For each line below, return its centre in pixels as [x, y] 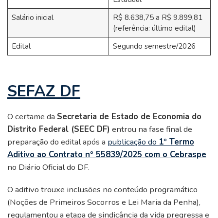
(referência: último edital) [154, 28]
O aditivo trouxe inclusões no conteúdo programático [102, 190]
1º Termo [176, 142]
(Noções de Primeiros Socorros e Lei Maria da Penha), [104, 202]
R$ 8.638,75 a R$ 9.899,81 [157, 18]
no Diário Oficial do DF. [48, 167]
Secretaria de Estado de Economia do [129, 117]
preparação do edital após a [57, 142]
